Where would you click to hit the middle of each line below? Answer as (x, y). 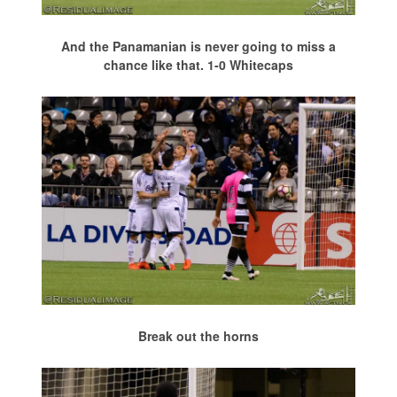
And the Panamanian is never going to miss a (198, 46)
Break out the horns (198, 335)
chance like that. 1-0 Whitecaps (198, 64)
